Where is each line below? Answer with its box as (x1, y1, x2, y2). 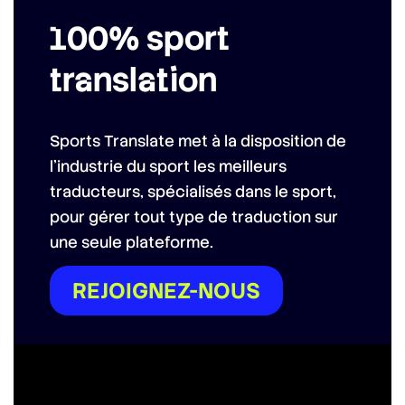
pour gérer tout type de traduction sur (50, 207, 338, 227)
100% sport (50, 17, 230, 60)
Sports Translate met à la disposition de (50, 131, 346, 151)
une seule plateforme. (50, 232, 213, 252)
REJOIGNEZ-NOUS (72, 277, 260, 305)
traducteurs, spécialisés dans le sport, (50, 182, 336, 202)
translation (50, 59, 217, 101)
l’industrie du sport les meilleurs (50, 156, 287, 176)
